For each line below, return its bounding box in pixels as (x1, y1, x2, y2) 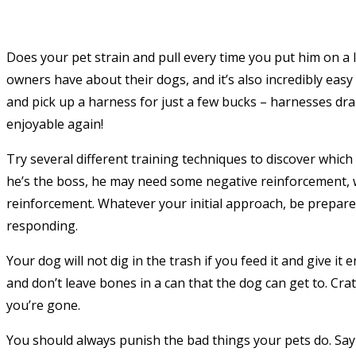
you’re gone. (6, 296, 80, 315)
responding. (6, 217, 78, 235)
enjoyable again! (6, 115, 103, 133)
